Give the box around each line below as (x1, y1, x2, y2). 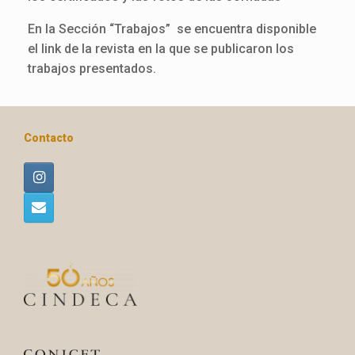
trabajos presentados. (28, 61, 156, 76)
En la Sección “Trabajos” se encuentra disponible (28, 21, 316, 36)
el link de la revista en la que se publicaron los (28, 41, 294, 56)
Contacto (24, 132, 74, 144)
